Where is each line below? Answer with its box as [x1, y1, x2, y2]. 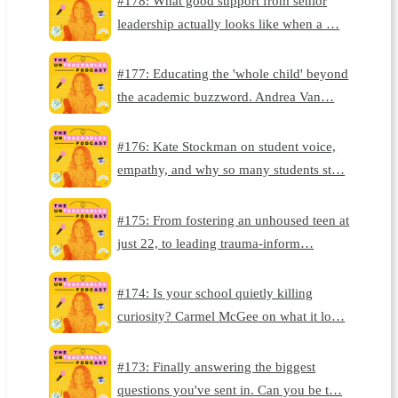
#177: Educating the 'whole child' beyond [117, 66, 349, 82]
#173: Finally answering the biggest [117, 358, 316, 374]
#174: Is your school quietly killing [117, 285, 314, 301]
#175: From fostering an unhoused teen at [117, 211, 350, 227]
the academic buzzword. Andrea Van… [117, 89, 335, 105]
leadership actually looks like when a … [117, 15, 340, 31]
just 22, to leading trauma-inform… [117, 235, 314, 251]
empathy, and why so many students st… [117, 162, 346, 178]
